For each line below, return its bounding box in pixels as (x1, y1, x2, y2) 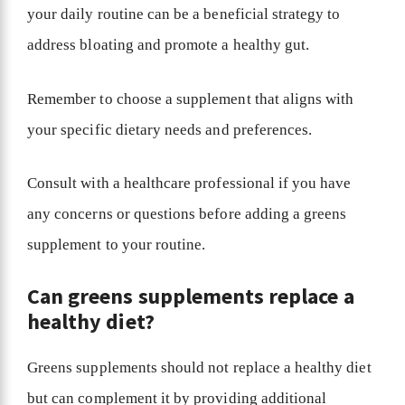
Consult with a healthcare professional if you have (27, 174, 352, 193)
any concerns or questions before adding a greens (27, 205, 347, 223)
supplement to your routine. (27, 236, 210, 254)
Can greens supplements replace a (27, 281, 354, 310)
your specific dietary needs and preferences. (27, 120, 316, 138)
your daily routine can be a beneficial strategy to (27, 5, 341, 24)
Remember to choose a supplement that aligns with (27, 89, 354, 108)
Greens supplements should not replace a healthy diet (27, 358, 372, 376)
